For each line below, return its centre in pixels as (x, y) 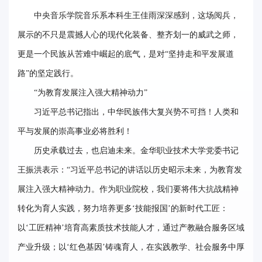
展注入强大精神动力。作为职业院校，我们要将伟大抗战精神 (128, 189)
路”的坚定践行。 (48, 73)
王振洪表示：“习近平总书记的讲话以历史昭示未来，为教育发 (130, 170)
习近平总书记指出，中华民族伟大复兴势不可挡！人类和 (136, 112)
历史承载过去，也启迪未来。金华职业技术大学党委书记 (136, 150)
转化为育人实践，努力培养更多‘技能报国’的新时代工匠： (123, 208)
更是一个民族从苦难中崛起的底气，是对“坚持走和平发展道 (126, 54)
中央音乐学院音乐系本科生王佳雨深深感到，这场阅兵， (136, 15)
